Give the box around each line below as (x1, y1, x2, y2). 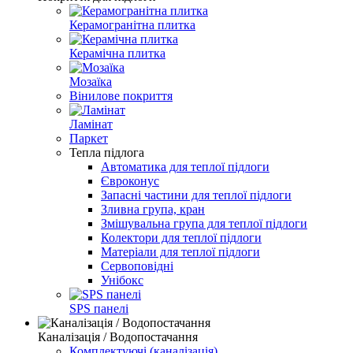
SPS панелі (69, 301, 128, 315)
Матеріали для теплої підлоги (101, 244, 260, 258)
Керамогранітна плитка (69, 17, 195, 32)
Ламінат (69, 117, 113, 131)
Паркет (69, 131, 108, 145)
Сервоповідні (101, 258, 173, 273)
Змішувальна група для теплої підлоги (101, 216, 307, 230)
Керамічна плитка (69, 46, 165, 60)
